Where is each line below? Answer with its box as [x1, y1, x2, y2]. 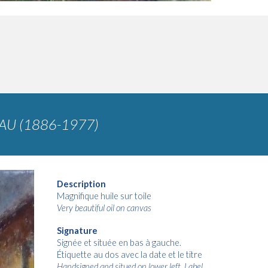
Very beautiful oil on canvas [56, 203, 151, 213]
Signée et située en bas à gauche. [56, 237, 181, 248]
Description [56, 179, 106, 189]
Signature [56, 226, 98, 236]
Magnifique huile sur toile [56, 191, 151, 201]
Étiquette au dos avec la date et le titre [56, 249, 202, 260]
